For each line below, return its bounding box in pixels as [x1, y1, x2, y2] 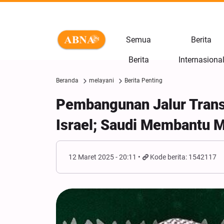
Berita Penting [124, 77, 162, 84]
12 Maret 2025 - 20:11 [68, 153, 136, 161]
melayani [89, 77, 114, 84]
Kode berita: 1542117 [150, 153, 217, 161]
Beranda [56, 77, 78, 84]
